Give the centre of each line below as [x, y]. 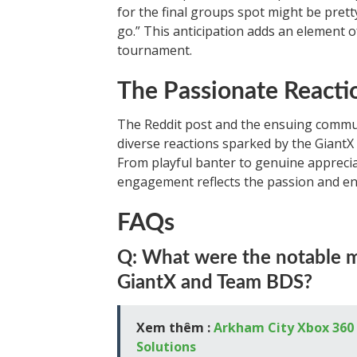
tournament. [155, 50]
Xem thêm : [175, 328]
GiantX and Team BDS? [215, 283]
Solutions [166, 347]
